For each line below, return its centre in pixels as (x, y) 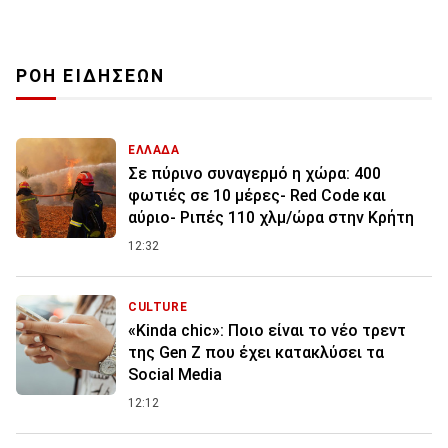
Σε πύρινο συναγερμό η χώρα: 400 (254, 174)
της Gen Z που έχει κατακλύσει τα (256, 353)
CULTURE (158, 307)
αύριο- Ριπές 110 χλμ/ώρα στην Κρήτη (271, 218)
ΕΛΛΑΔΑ (154, 150)
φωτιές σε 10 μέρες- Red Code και (257, 196)
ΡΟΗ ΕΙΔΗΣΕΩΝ (91, 76)
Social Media (175, 375)
